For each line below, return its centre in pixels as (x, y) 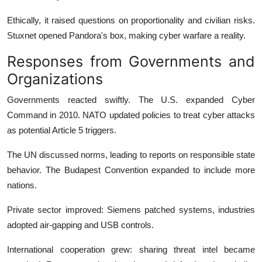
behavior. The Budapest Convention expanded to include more (131, 170)
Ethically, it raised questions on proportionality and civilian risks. (131, 20)
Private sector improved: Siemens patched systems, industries (131, 209)
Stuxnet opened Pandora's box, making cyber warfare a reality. (126, 35)
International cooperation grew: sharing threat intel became (131, 249)
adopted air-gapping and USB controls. (80, 225)
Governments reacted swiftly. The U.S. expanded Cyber (131, 99)
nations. (22, 185)
